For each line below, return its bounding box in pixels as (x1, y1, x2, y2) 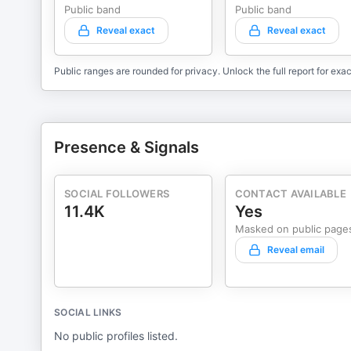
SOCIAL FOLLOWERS (64, 187, 170, 200)
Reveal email (266, 244, 324, 255)
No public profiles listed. (54, 329, 178, 342)
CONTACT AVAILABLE (234, 187, 346, 200)
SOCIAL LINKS (54, 306, 122, 318)
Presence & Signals (54, 138, 199, 157)
